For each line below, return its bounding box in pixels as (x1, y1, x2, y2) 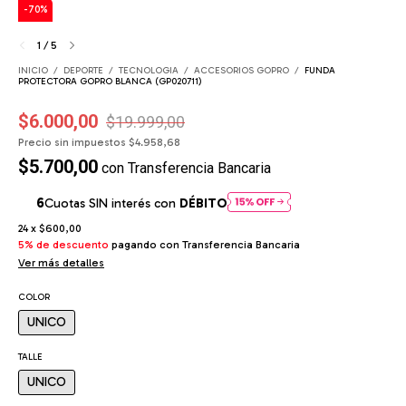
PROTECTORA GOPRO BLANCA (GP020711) (18, 75, 202, 87)
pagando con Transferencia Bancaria (109, 237, 300, 251)
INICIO (18, 64, 48, 76)
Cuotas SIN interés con (44, 195, 179, 211)
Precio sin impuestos (18, 135, 129, 149)
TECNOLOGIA (119, 64, 179, 76)
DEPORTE (63, 64, 103, 76)
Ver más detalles (18, 256, 104, 269)
